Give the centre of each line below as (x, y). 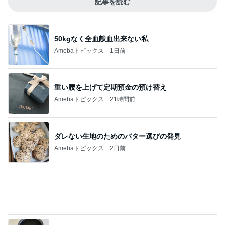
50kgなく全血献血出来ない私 (101, 38)
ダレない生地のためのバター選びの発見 (118, 136)
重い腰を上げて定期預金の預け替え (110, 87)
